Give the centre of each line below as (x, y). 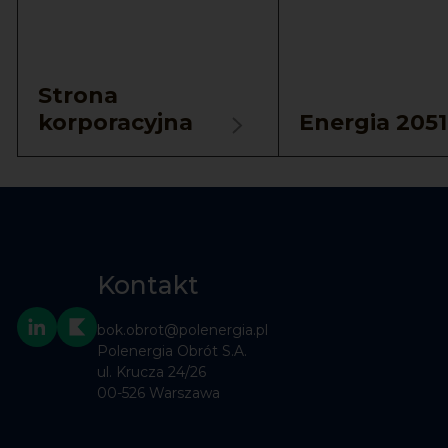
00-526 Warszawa (158, 392)
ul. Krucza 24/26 (151, 371)
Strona (78, 95)
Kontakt (148, 284)
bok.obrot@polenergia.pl (182, 329)
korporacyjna (115, 122)
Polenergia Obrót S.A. (172, 350)
